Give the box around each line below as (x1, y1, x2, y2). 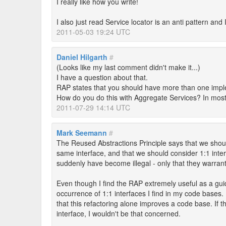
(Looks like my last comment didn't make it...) (56, 62, 200, 72)
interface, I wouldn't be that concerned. (56, 208, 181, 218)
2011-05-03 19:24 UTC (56, 27, 130, 37)
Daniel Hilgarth (56, 52, 107, 62)
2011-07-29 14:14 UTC (56, 102, 130, 112)
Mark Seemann (56, 128, 107, 138)
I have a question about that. (56, 72, 148, 82)
